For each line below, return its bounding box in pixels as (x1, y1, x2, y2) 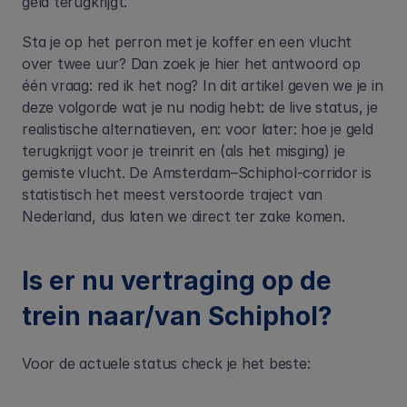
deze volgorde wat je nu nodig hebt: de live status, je (22, 98, 378, 116)
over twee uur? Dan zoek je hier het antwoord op (22, 55, 361, 73)
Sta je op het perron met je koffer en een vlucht (22, 33, 352, 51)
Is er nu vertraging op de (22, 265, 332, 296)
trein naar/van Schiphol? (22, 301, 333, 332)
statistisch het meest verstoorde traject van (22, 185, 323, 203)
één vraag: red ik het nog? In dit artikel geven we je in (22, 76, 383, 94)
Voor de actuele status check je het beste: (22, 354, 311, 372)
